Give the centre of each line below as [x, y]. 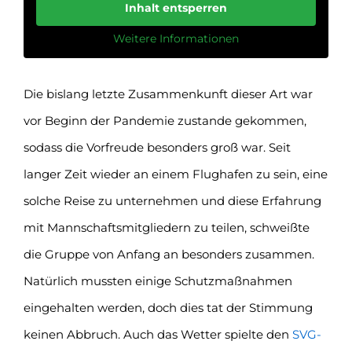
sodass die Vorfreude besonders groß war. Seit [157, 147]
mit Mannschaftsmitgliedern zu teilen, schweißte [166, 227]
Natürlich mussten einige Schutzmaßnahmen [158, 280]
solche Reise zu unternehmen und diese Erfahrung [172, 200]
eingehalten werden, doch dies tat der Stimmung [168, 307]
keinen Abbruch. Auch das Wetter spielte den [158, 334]
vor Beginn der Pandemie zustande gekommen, [165, 120]
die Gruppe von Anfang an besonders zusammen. [169, 254]
